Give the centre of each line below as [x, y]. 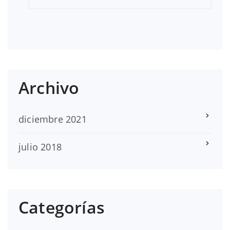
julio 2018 [40, 147]
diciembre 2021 [53, 119]
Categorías [62, 207]
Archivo [49, 87]
